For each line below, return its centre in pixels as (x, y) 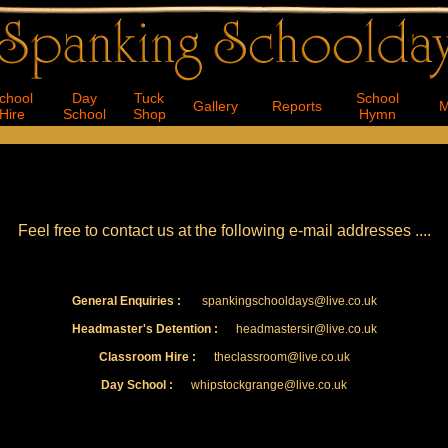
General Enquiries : (126, 301)
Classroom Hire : (147, 357)
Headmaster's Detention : (144, 329)
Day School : (137, 385)
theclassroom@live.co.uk (272, 357)
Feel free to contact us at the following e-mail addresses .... (224, 230)
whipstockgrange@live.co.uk (260, 385)
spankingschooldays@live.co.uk (278, 301)
